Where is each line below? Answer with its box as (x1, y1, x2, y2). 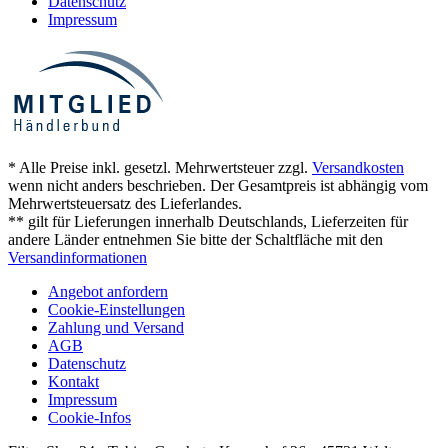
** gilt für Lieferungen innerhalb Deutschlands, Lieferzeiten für (8, 212, 408, 230)
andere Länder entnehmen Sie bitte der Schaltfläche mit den (8, 230, 383, 248)
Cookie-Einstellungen (48, 300, 185, 318)
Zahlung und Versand (48, 318, 184, 336)
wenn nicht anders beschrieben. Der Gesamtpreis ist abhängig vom (8, 176, 428, 194)
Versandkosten (312, 158, 404, 176)
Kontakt (48, 372, 99, 390)
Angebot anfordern (48, 282, 168, 300)
